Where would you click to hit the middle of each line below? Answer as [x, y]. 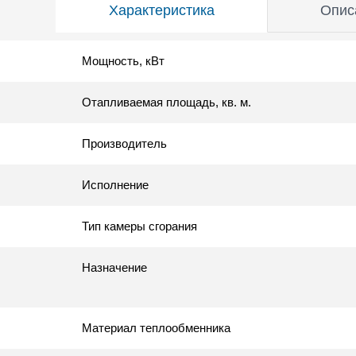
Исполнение [115, 184]
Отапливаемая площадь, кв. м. [166, 102]
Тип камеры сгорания [139, 226]
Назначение [114, 267]
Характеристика [162, 10]
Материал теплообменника [156, 327]
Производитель [124, 143]
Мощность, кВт [123, 60]
